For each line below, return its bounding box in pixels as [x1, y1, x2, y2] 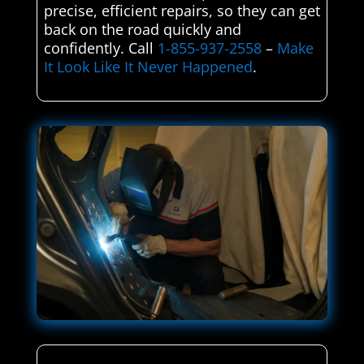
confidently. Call [43, 38, 158, 58]
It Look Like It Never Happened [43, 57, 253, 77]
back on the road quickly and [43, 19, 241, 40]
